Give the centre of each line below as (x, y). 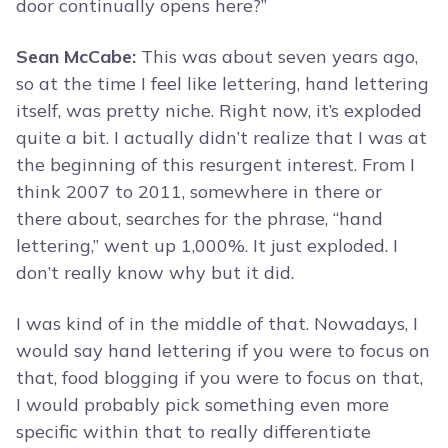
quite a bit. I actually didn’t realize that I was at (221, 138)
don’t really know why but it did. (155, 273)
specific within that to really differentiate (193, 432)
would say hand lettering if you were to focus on (223, 351)
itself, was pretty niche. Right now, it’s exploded (219, 111)
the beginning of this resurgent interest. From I (215, 165)
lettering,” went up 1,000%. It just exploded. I (207, 246)
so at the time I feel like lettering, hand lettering (222, 84)
